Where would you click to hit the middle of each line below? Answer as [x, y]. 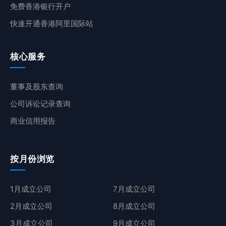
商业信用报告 [33, 121]
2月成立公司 [31, 206]
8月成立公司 [134, 206]
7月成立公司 [134, 189]
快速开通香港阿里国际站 [52, 24]
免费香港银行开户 [40, 7]
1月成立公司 [31, 189]
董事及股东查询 [37, 87]
